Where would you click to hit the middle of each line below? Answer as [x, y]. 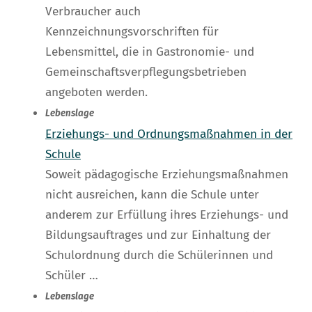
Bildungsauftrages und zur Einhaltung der [158, 235]
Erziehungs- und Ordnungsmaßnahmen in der [169, 134]
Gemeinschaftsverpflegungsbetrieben [146, 72]
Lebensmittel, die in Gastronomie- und [150, 52]
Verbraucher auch [93, 12]
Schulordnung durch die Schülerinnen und [159, 256]
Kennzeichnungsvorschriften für [132, 32]
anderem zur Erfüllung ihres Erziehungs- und [167, 215]
